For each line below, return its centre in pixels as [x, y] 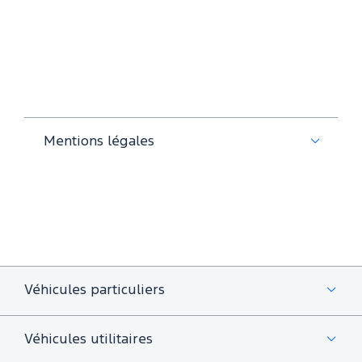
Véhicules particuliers [95, 290]
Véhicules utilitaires [88, 339]
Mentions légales [111, 141]
